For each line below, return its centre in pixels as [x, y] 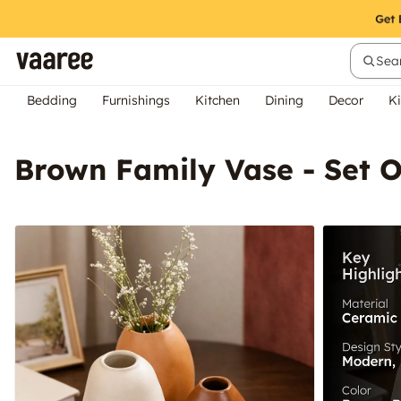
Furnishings [136, 100]
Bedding [52, 100]
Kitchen [218, 100]
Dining [284, 100]
